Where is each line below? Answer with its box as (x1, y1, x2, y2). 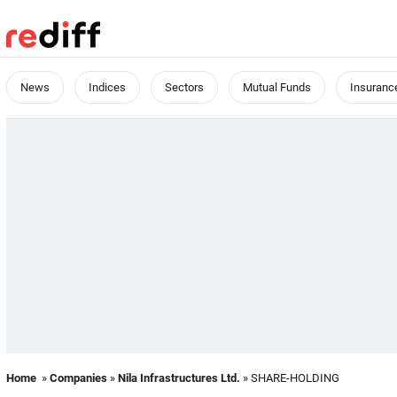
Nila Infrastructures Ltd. (118, 371, 240, 385)
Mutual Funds (243, 81, 311, 94)
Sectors (165, 81, 204, 94)
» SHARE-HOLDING (240, 371, 339, 385)
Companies (50, 371, 107, 385)
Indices (89, 81, 126, 94)
